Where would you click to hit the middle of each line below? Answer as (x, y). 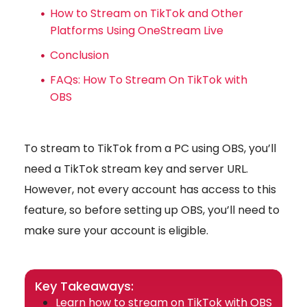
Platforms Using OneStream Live (137, 31)
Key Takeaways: (84, 286)
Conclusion (79, 56)
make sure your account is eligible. (116, 231)
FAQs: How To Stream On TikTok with (149, 80)
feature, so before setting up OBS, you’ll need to (152, 210)
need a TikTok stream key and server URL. (136, 169)
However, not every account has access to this (150, 190)
